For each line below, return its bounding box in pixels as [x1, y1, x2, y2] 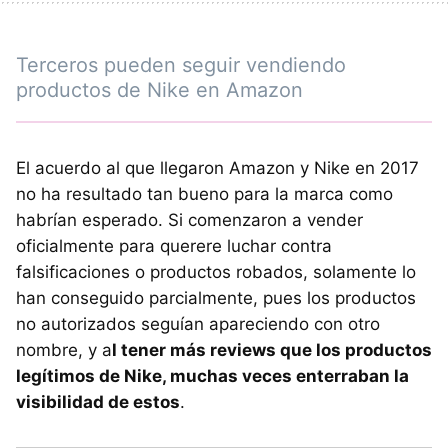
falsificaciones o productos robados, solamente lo [16, 261, 416, 282]
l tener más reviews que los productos [112, 339, 432, 360]
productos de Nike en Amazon [16, 77, 303, 102]
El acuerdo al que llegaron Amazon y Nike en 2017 [16, 157, 419, 178]
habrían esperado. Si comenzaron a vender [16, 209, 363, 230]
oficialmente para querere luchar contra [16, 235, 332, 256]
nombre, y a [16, 339, 112, 360]
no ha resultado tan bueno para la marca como [16, 183, 393, 204]
